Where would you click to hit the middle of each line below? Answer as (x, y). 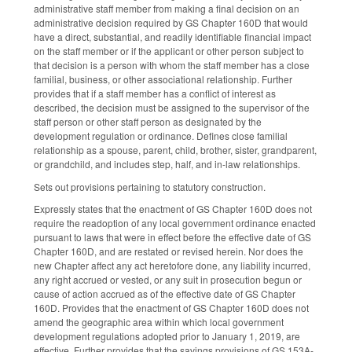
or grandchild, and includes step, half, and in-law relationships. (168, 163)
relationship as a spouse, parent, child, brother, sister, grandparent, (175, 149)
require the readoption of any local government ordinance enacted (175, 223)
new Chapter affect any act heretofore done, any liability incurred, (172, 266)
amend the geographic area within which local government (159, 322)
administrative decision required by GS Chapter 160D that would (171, 22)
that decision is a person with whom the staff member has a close (172, 64)
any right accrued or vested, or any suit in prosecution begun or (168, 280)
